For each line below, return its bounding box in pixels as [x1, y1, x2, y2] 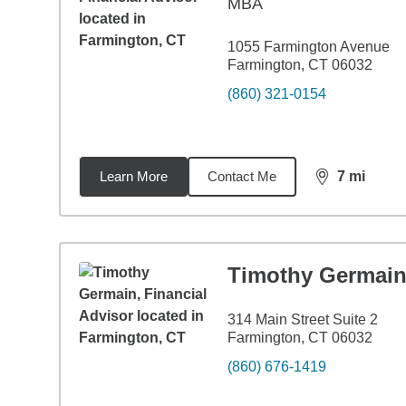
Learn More [99, 169, 168, 184]
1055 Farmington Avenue [227, 39, 390, 54]
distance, [314, 176, 381, 192]
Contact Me [207, 169, 276, 184]
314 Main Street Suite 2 [227, 312, 378, 327]
